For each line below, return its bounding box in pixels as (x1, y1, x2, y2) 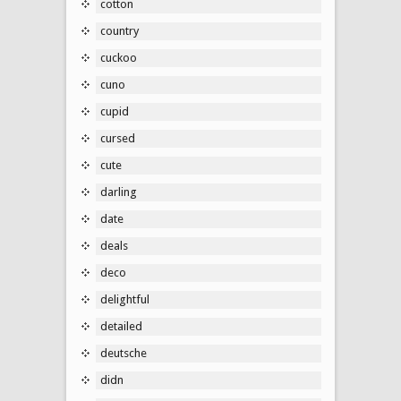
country (100, 23, 139, 38)
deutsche (100, 346, 147, 360)
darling (100, 184, 137, 199)
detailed (100, 319, 142, 333)
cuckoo (100, 50, 137, 64)
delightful (100, 292, 149, 306)
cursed (100, 131, 135, 145)
